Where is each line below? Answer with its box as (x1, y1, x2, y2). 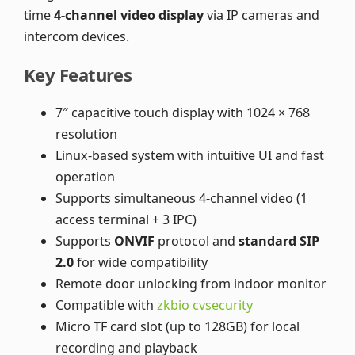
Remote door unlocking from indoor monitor (55, 275, 326, 293)
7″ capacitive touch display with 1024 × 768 (55, 104, 310, 122)
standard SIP (239, 232, 319, 250)
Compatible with (55, 296, 157, 315)
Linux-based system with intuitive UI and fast (55, 147, 324, 165)
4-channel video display (54, 6, 204, 25)
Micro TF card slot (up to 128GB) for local (55, 318, 300, 336)
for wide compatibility (74, 254, 208, 272)
